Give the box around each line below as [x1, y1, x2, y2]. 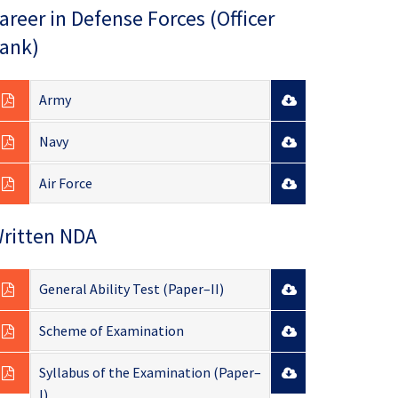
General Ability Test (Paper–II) [38, 280, 224, 298]
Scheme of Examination [38, 322, 184, 340]
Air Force [38, 174, 92, 193]
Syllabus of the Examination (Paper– [38, 363, 261, 382]
